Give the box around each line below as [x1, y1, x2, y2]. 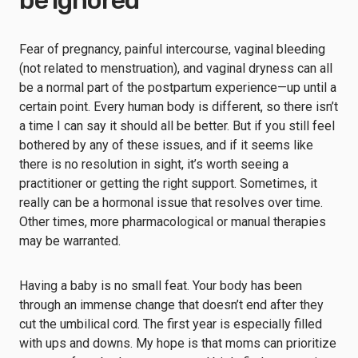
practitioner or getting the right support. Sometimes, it [19, 176, 317, 191]
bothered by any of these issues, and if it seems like [19, 137, 313, 153]
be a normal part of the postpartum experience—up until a [19, 80, 336, 95]
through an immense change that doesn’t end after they [19, 297, 324, 312]
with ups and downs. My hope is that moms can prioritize [19, 336, 336, 351]
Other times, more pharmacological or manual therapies [19, 214, 326, 229]
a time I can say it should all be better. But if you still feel [19, 118, 335, 133]
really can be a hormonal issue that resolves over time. [19, 195, 323, 210]
